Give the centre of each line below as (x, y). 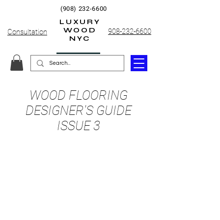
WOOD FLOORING (79, 96)
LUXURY (80, 22)
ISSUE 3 (79, 126)
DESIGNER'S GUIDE (79, 111)
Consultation (27, 32)
